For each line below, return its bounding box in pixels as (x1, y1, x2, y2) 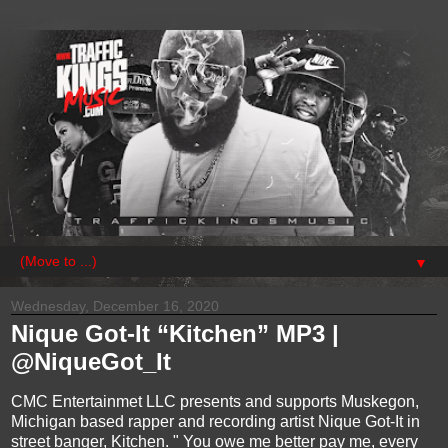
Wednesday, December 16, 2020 (11, 298, 219, 315)
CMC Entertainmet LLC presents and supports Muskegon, (11, 392, 419, 410)
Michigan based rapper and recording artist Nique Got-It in (11, 412, 420, 430)
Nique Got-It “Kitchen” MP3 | (11, 320, 339, 348)
